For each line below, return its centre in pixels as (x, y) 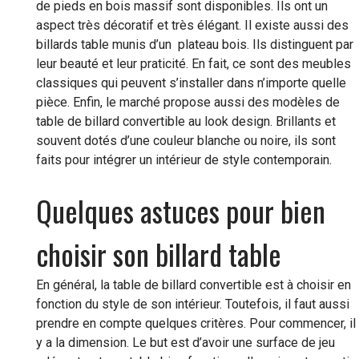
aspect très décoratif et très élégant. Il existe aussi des (192, 25)
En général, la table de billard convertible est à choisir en (193, 284)
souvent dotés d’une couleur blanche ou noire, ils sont (186, 140)
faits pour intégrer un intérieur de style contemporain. (184, 159)
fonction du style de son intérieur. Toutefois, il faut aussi (192, 304)
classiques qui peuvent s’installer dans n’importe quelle (191, 83)
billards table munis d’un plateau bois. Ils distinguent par (194, 44)
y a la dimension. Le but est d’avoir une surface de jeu (185, 342)
